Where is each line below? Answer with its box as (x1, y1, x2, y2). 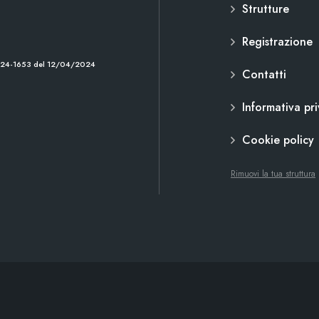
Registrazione (242, 33, 313, 51)
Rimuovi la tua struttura (231, 167, 315, 181)
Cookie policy (242, 132, 314, 149)
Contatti (242, 66, 286, 83)
